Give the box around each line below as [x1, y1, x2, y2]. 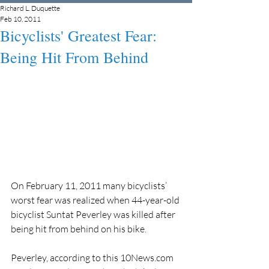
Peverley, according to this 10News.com [11, 251, 175, 264]
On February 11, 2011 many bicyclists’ [11, 179, 169, 192]
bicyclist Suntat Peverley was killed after [11, 208, 177, 220]
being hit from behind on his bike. [11, 222, 147, 235]
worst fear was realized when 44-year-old [11, 193, 181, 206]
